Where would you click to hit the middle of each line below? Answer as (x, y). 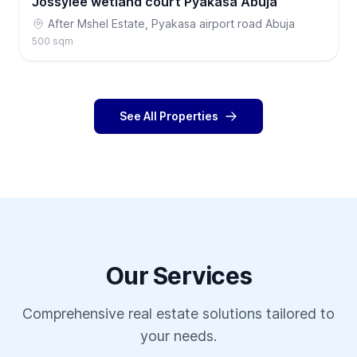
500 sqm (53, 41)
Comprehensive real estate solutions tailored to (178, 314)
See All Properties (169, 116)
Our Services (178, 276)
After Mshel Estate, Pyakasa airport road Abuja (171, 24)
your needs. (178, 336)
